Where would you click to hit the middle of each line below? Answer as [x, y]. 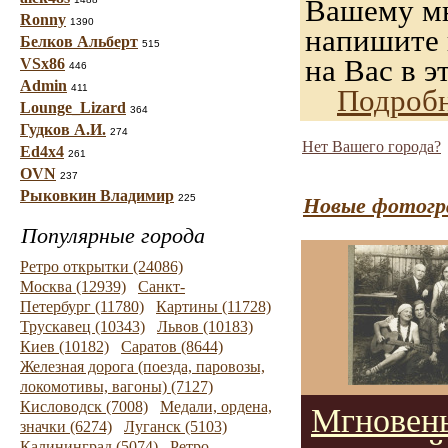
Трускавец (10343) [82, 326]
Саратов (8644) [172, 346]
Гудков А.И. [63, 129]
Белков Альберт [79, 41]
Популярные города [113, 235]
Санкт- [161, 286]
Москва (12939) [73, 286]
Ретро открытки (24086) [101, 266]
